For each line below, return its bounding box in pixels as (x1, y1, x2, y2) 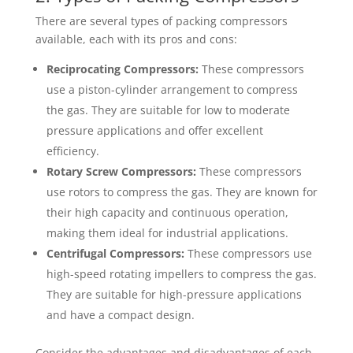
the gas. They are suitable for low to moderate (46, 102, 290, 117)
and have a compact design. (46, 307, 195, 322)
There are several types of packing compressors (35, 13, 288, 28)
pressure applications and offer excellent (46, 123, 263, 138)
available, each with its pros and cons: (35, 32, 237, 46)
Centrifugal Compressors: (46, 246, 184, 261)
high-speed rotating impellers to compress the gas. (46, 266, 317, 281)
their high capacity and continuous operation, (46, 205, 288, 220)
